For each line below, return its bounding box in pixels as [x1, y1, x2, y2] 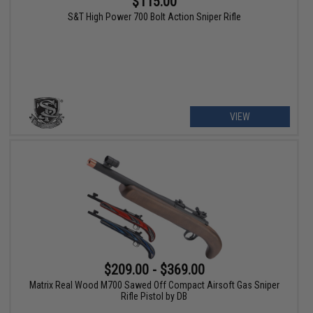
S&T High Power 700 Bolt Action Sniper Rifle [67, 10, 241, 22]
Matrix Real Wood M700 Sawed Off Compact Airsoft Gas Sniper [29, 279, 279, 291]
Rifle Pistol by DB [121, 291, 188, 303]
